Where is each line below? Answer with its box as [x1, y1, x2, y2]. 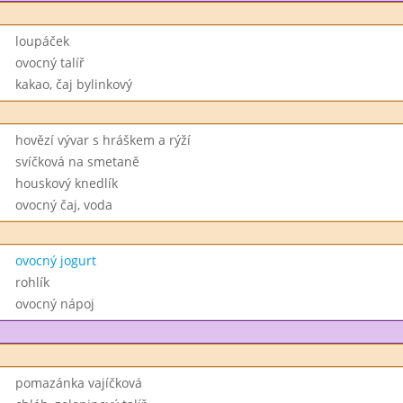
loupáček [14, 32, 69, 49]
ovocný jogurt [14, 252, 96, 269]
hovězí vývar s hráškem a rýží [14, 131, 191, 148]
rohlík [14, 273, 49, 291]
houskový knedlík [14, 175, 118, 192]
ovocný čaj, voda [14, 196, 112, 213]
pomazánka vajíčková [14, 374, 142, 391]
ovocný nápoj [14, 295, 94, 312]
